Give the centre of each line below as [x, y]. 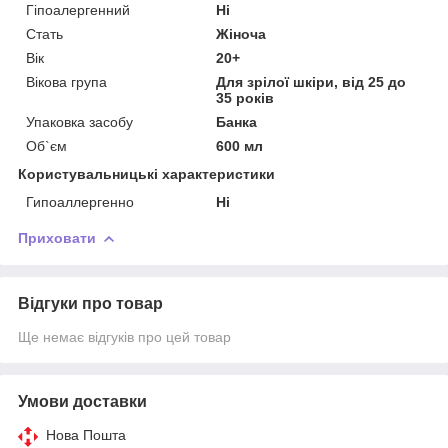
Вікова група [66, 81]
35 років [245, 97]
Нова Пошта [86, 434]
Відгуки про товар [90, 303]
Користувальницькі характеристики [146, 173]
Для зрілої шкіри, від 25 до [311, 81]
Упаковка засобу [79, 121]
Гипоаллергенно [80, 201]
